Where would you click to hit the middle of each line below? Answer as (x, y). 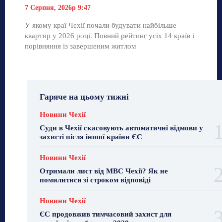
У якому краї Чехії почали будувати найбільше (101, 25)
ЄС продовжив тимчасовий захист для (106, 214)
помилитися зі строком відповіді (95, 180)
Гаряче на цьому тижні (84, 97)
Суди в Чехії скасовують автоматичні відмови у (121, 128)
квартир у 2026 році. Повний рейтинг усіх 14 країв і (110, 35)
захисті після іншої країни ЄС (91, 137)
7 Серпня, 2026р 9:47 (58, 7)
